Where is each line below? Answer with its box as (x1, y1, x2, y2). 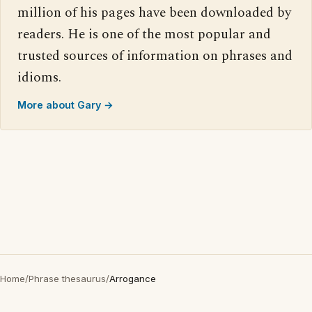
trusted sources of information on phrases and (17, 46, 292, 66)
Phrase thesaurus (29, 273, 106, 284)
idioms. (17, 68, 61, 88)
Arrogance (109, 273, 156, 284)
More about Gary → (17, 99, 114, 111)
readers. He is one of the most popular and (17, 24, 271, 45)
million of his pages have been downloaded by (17, 3, 291, 23)
